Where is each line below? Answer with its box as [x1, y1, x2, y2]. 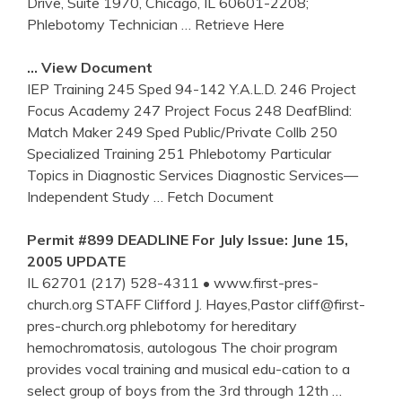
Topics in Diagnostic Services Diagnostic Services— [27, 165, 358, 184]
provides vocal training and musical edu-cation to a [27, 359, 350, 378]
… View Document [27, 57, 153, 76]
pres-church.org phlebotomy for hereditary [27, 316, 297, 335]
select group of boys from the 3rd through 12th [27, 380, 332, 399]
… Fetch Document [153, 187, 274, 205]
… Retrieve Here [181, 14, 284, 33]
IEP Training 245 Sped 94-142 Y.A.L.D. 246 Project [27, 79, 356, 98]
